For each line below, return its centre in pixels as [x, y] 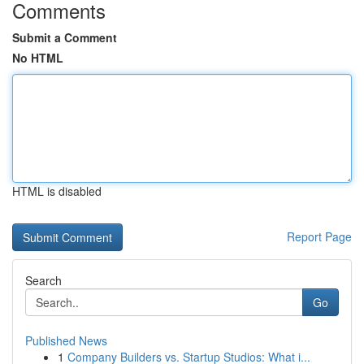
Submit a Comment [65, 37]
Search [43, 280]
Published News [66, 340]
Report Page [319, 236]
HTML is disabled [57, 191]
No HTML [38, 58]
